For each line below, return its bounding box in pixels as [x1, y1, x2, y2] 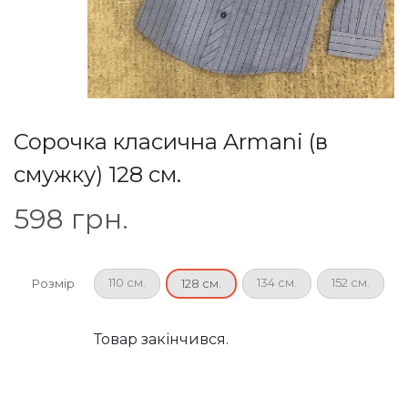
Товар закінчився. [93, 331, 229, 349]
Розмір [32, 276, 76, 291]
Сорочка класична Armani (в [14, 128, 328, 156]
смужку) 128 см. [14, 161, 181, 189]
